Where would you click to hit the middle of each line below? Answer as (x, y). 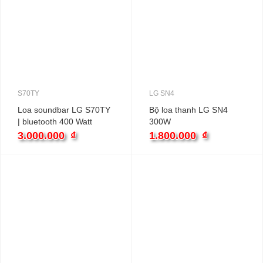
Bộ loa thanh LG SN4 (188, 110)
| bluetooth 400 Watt (55, 122)
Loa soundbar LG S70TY (64, 110)
